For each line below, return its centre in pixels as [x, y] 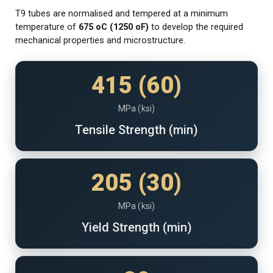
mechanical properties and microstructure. [100, 41]
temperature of [47, 27]
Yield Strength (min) [136, 228]
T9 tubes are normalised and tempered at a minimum [122, 14]
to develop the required [196, 27]
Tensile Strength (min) [136, 130]
